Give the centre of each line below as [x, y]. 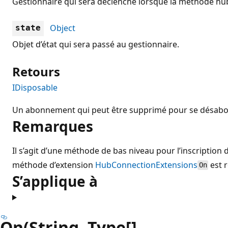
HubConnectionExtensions [146, 165]
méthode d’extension [54, 165]
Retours [36, 71]
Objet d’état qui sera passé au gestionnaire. [96, 44]
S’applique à [55, 181]
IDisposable [35, 87]
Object [63, 28]
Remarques [53, 126]
